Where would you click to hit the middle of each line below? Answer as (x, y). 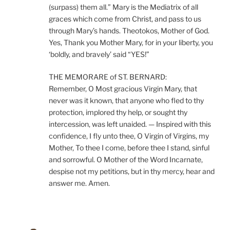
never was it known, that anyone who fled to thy (126, 101)
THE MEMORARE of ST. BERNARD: (108, 77)
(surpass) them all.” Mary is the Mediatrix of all (123, 7)
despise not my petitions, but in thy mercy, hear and (132, 171)
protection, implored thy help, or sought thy (118, 112)
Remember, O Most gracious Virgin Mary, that (123, 89)
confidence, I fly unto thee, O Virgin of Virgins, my (129, 136)
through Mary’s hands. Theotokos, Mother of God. (129, 31)
